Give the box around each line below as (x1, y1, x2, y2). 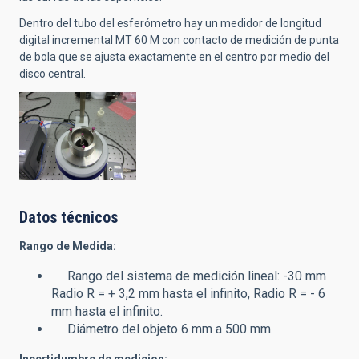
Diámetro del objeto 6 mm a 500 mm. (51, 321, 276, 337)
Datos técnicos (19, 207, 118, 227)
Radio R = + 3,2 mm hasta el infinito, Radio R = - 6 (51, 285, 325, 301)
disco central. (19, 67, 86, 81)
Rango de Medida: (19, 239, 116, 252)
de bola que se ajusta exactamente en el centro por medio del (19, 50, 329, 64)
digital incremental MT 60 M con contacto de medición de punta (19, 34, 339, 47)
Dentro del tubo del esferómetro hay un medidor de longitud (19, 17, 321, 30)
